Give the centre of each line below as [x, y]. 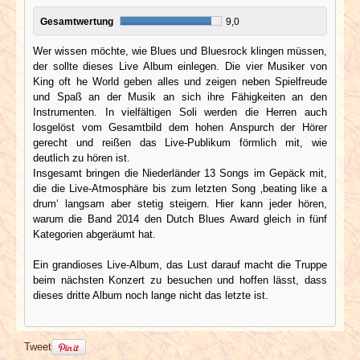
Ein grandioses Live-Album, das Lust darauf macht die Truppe [180, 264]
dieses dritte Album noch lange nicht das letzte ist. [151, 295]
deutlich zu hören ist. [82, 157]
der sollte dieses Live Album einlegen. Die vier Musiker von [180, 66]
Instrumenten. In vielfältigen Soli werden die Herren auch [180, 112]
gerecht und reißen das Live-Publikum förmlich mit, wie [180, 142]
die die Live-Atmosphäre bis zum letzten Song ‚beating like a [180, 188]
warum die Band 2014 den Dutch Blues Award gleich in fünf [180, 219]
